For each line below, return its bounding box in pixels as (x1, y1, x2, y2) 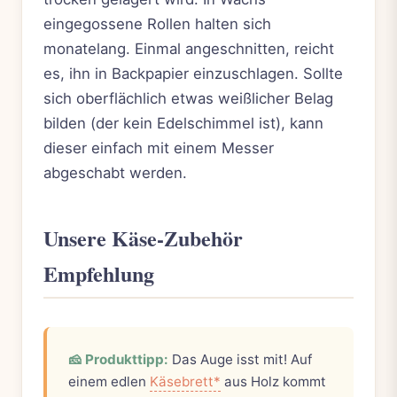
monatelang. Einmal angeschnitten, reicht (43, 40, 334, 58)
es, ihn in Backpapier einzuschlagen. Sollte (43, 65, 343, 83)
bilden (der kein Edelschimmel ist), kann (43, 114, 323, 133)
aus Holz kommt (221, 373, 326, 391)
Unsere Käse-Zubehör (43, 222, 243, 254)
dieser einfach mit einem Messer (43, 139, 274, 158)
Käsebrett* (150, 373, 221, 391)
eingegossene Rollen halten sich (43, 15, 271, 34)
